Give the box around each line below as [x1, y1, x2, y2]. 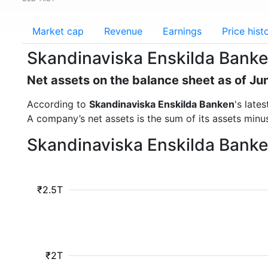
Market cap [32, 25, 84, 37]
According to [27, 98, 89, 110]
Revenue [104, 25, 142, 37]
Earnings [163, 25, 202, 37]
